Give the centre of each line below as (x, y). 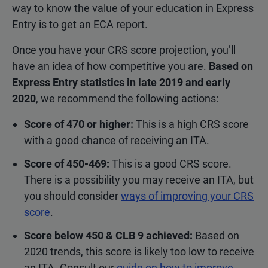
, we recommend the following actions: (127, 99)
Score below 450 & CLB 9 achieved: (109, 236)
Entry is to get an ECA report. (80, 25)
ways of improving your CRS (187, 196)
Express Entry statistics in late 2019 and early (121, 83)
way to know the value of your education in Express (133, 8)
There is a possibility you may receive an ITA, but (139, 180)
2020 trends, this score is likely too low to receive (139, 252)
